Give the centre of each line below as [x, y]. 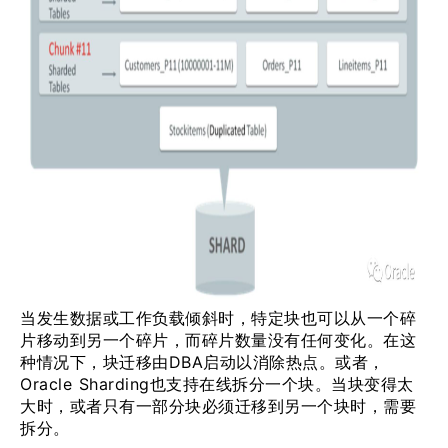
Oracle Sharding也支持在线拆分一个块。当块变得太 [217, 384]
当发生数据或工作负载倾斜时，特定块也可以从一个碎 [218, 318]
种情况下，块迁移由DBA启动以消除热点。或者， [202, 362]
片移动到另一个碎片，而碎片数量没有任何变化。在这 [218, 340]
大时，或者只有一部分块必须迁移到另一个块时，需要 [218, 406]
